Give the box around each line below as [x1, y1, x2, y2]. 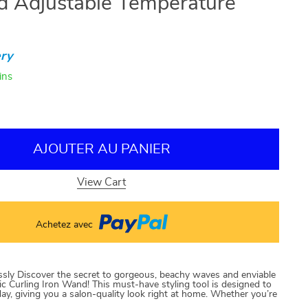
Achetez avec [35, 219, 96, 230]
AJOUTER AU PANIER [32, 142, 170, 156]
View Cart [77, 176, 126, 188]
